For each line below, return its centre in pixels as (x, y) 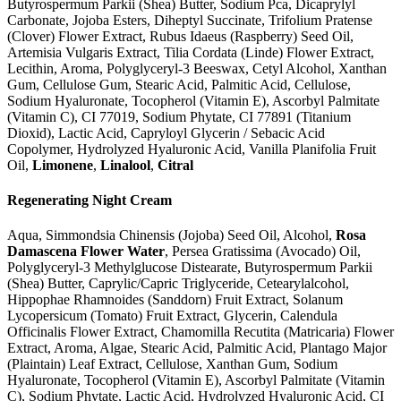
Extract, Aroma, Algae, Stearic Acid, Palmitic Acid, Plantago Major (197, 348)
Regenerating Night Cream (90, 200)
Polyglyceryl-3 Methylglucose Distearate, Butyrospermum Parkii (190, 268)
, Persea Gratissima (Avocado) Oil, (263, 252)
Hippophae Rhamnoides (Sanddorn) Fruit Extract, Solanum (175, 300)
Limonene (63, 165)
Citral (175, 165)
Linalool (125, 165)
